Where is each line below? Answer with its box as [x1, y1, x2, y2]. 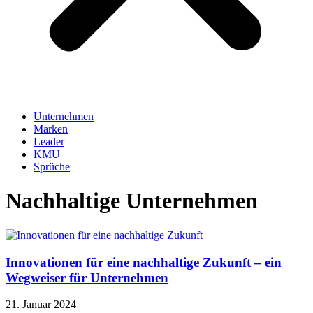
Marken [34, 123, 68, 135]
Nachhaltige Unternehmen [6, 188, 258, 214]
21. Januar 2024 [6, 298, 76, 311]
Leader [34, 136, 64, 147]
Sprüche [34, 161, 70, 173]
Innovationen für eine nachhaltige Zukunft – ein [6, 254, 282, 270]
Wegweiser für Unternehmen [6, 270, 168, 285]
